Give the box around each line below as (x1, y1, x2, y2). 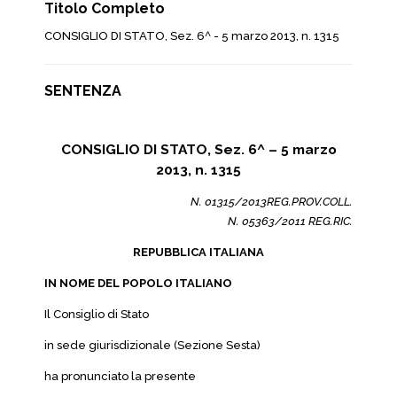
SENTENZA (44, 82, 121, 99)
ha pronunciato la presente (44, 370, 196, 383)
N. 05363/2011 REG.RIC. (228, 214, 353, 228)
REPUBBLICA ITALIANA (133, 245, 264, 259)
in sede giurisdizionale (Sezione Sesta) (44, 339, 261, 352)
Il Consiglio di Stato (44, 307, 149, 321)
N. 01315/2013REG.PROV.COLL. (191, 195, 353, 208)
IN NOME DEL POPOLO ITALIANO (44, 276, 232, 290)
